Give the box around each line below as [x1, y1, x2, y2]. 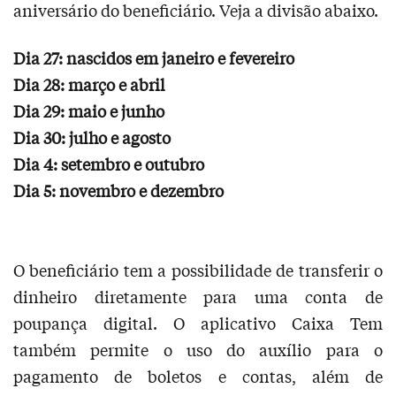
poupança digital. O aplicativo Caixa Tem [13, 310, 383, 334]
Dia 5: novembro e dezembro [13, 178, 224, 202]
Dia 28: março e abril [13, 72, 165, 95]
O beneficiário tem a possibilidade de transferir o [13, 257, 383, 281]
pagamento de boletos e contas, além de [13, 363, 383, 387]
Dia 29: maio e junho [13, 98, 164, 122]
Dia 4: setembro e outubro [13, 151, 204, 175]
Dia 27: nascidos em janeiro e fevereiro [13, 45, 294, 69]
